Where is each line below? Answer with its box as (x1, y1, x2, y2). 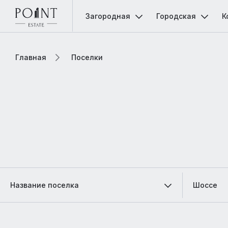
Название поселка (10, 181, 79, 189)
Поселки (71, 53, 103, 62)
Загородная (85, 12, 130, 20)
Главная (15, 53, 46, 62)
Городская (156, 12, 196, 20)
